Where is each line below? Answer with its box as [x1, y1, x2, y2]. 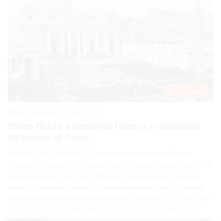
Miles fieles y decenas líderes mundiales [8, 117, 200, 132]
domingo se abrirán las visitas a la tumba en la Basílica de [8, 205, 193, 214]
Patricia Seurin [15, 108, 56, 116]
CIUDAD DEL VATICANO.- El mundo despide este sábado [8, 148, 192, 157]
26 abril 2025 [66, 108, 103, 116]
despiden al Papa [8, 129, 89, 144]
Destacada [170, 86, 203, 95]
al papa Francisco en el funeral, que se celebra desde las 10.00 [8, 160, 213, 169]
